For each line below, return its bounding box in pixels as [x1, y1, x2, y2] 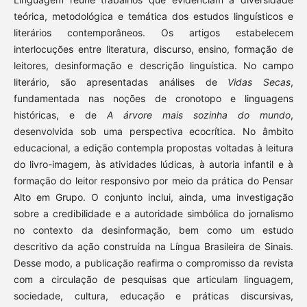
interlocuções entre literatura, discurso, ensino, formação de [13, 43, 294, 56]
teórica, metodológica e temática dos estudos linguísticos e [13, 10, 294, 23]
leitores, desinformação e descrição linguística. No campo [13, 60, 294, 72]
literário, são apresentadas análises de [13, 76, 228, 88]
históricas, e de [13, 109, 107, 121]
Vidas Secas [228, 76, 291, 88]
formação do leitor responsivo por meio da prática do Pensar [13, 175, 294, 187]
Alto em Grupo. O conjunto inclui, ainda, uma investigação [13, 191, 294, 204]
